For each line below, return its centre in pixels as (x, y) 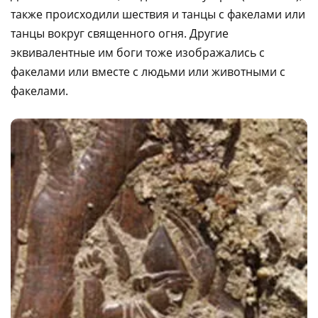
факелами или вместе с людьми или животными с (148, 71)
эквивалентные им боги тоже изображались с (138, 52)
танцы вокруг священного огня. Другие (120, 33)
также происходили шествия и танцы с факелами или (158, 14)
